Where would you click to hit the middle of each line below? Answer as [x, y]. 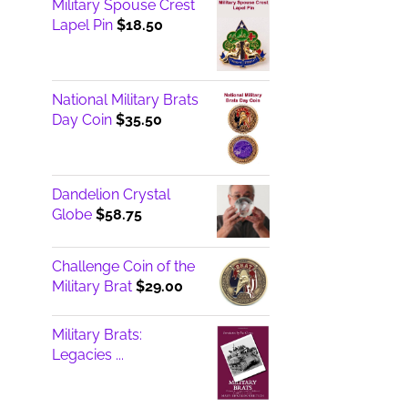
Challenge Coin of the [123, 266]
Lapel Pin [82, 25]
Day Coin [82, 119]
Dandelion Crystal [111, 194]
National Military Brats [125, 99]
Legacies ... [87, 355]
